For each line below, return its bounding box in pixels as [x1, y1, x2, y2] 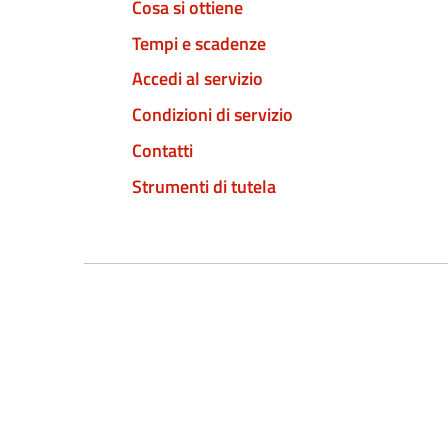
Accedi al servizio [132, 65, 263, 93]
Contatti [132, 136, 193, 164]
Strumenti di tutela [132, 172, 276, 200]
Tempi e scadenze [132, 29, 266, 57]
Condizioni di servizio [132, 101, 293, 129]
